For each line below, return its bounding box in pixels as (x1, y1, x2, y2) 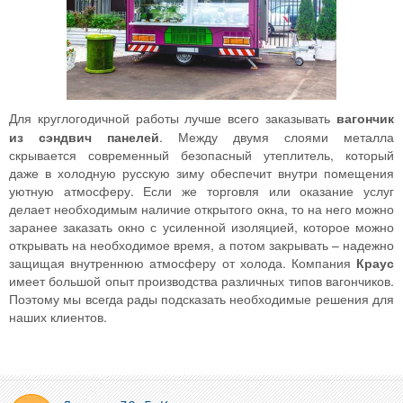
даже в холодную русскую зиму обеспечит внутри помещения (9, 163, 394, 182)
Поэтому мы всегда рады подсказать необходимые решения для (9, 289, 394, 308)
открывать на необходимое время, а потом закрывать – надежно (9, 235, 394, 254)
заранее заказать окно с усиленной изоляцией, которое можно (9, 217, 394, 236)
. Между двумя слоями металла (159, 127, 394, 146)
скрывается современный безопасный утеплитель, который (9, 145, 394, 164)
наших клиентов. (9, 307, 107, 326)
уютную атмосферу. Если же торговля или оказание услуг (9, 181, 394, 200)
